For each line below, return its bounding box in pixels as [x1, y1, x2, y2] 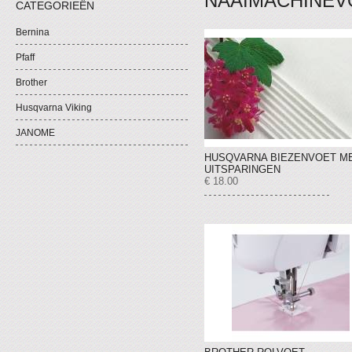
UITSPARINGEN [204, 163, 280, 175]
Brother [16, 77, 47, 88]
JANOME [16, 127, 55, 138]
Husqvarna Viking [16, 102, 92, 113]
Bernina [16, 27, 49, 38]
